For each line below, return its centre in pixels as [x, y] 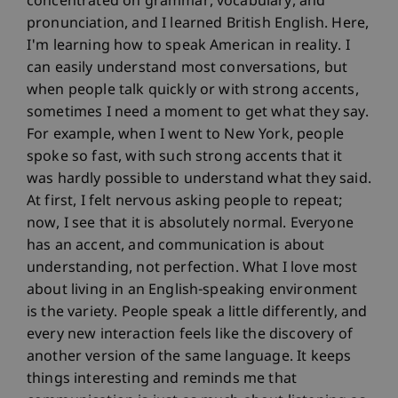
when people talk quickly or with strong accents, [193, 91]
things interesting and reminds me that [162, 379]
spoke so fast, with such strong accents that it [185, 157]
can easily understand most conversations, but [187, 68]
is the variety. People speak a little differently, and [197, 313]
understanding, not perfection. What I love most [192, 268]
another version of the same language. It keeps [189, 357]
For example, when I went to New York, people [186, 135]
